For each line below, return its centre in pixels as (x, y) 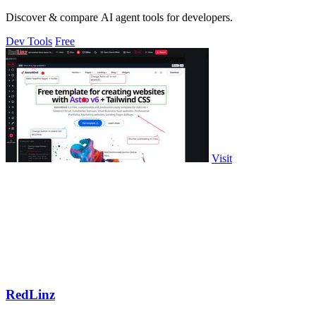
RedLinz (30, 294)
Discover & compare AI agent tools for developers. (119, 18)
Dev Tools (29, 42)
